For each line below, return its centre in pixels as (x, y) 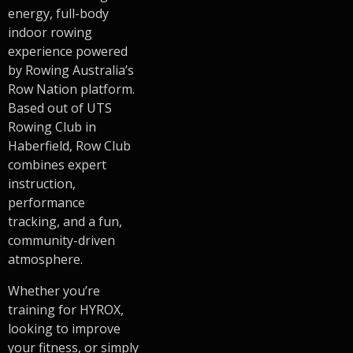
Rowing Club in (52, 126)
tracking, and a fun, (65, 221)
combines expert (57, 164)
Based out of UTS (60, 108)
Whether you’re (54, 290)
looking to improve (64, 328)
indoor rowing (50, 32)
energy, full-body (58, 13)
